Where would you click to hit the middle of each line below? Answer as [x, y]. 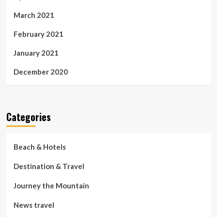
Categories [28, 116]
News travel [34, 205]
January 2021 [36, 53]
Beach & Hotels [39, 147]
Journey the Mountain [51, 185]
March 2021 [34, 15]
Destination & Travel [49, 166]
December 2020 [40, 71]
